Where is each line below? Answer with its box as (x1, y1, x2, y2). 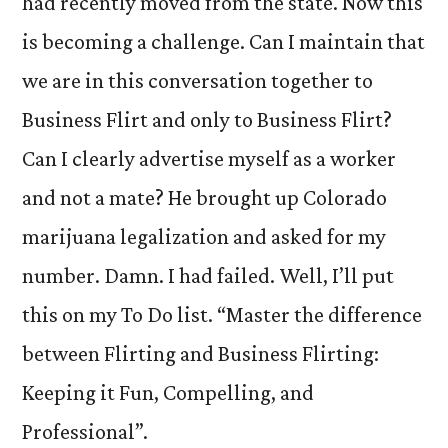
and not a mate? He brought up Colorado (22, 185, 387, 210)
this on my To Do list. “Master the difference (22, 302, 422, 327)
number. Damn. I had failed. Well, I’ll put (22, 263, 394, 288)
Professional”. (22, 419, 148, 444)
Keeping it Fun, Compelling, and (22, 380, 314, 405)
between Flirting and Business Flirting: (22, 341, 379, 366)
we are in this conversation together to (22, 68, 373, 93)
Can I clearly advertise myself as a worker (22, 146, 396, 171)
